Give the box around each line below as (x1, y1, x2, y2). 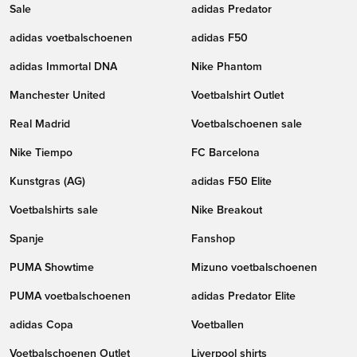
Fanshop (191, 233, 235, 245)
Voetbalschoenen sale (191, 119, 302, 131)
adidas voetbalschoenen (10, 33, 132, 45)
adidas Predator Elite (191, 291, 296, 303)
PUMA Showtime (10, 262, 94, 274)
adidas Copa (10, 320, 73, 331)
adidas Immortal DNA (10, 61, 117, 73)
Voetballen (191, 320, 244, 331)
